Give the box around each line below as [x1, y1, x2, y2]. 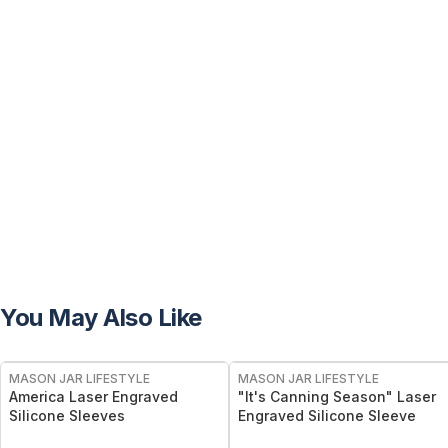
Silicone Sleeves [9, 407, 125, 424]
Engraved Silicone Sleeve [238, 407, 416, 424]
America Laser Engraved [9, 388, 178, 405]
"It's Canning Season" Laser [238, 388, 436, 405]
